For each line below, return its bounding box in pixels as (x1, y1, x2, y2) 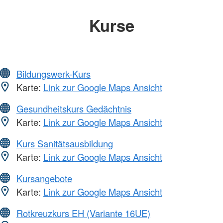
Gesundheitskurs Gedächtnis (16, 102, 131, 115)
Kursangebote (16, 172, 72, 185)
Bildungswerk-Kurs (16, 67, 91, 80)
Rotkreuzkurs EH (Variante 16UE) (16, 207, 150, 220)
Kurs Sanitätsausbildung (16, 137, 113, 150)
